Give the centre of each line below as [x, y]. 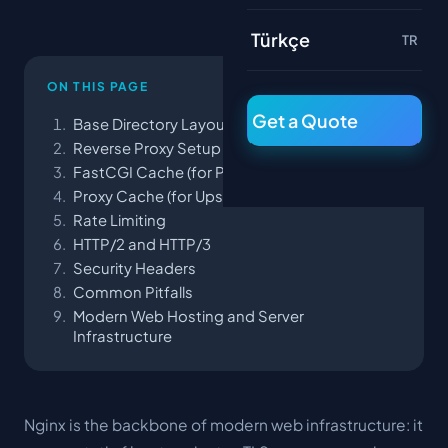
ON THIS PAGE [98, 86]
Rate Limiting [119, 220]
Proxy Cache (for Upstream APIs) [189, 196]
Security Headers [134, 268]
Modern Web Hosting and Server [188, 316]
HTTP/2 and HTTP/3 [142, 244]
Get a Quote [305, 120]
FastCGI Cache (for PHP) [161, 172]
